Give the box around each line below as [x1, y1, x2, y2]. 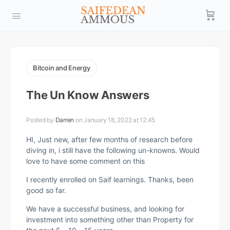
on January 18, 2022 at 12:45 [75, 116, 156, 124]
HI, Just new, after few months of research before [26, 135, 193, 144]
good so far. [26, 186, 66, 195]
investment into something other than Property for [26, 215, 194, 224]
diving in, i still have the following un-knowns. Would [26, 146, 200, 155]
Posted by [26, 116, 55, 124]
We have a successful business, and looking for [26, 204, 184, 213]
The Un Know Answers [26, 88, 149, 102]
